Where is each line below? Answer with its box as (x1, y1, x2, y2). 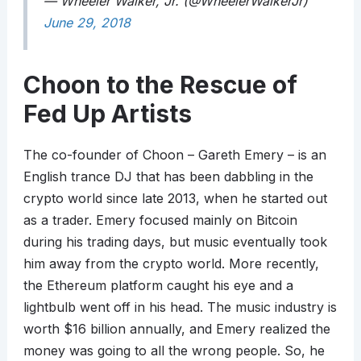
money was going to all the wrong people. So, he (23, 342, 325, 359)
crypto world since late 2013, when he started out (23, 190, 327, 207)
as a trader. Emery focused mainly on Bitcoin (23, 212, 297, 229)
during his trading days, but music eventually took (23, 234, 327, 251)
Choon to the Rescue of (23, 70, 297, 100)
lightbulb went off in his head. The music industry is (23, 299, 337, 316)
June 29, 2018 (43, 15, 131, 31)
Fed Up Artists (23, 99, 192, 129)
